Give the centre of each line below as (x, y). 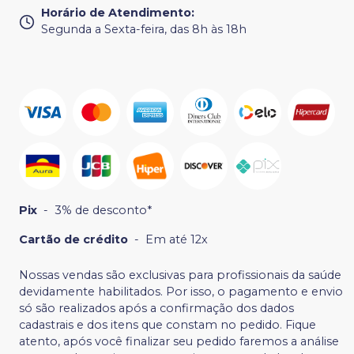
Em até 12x (177, 240)
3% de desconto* (103, 211)
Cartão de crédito (73, 240)
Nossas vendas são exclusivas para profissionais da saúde (180, 275)
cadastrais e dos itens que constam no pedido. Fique (168, 325)
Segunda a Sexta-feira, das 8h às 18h (144, 30)
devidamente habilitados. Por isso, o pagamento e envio (181, 292)
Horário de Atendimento (116, 13)
